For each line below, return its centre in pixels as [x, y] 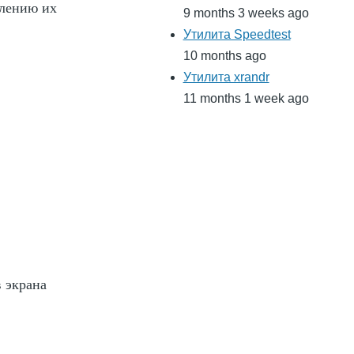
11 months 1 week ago [246, 99]
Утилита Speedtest [237, 35]
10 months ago [224, 56]
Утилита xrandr [226, 77]
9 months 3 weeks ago [246, 13]
